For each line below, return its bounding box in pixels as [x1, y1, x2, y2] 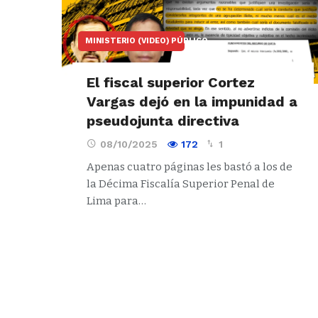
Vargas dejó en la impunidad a [87, 92, 297, 110]
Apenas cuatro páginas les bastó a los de [87, 160, 292, 173]
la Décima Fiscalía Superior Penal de [87, 177, 275, 190]
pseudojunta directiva [87, 111, 239, 129]
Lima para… [87, 194, 146, 207]
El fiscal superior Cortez [87, 73, 255, 91]
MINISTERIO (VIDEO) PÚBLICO [85, 35, 208, 45]
